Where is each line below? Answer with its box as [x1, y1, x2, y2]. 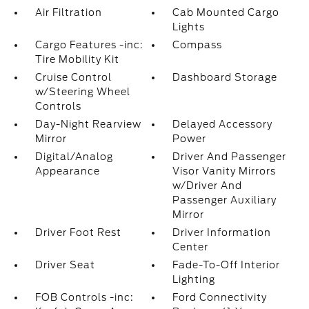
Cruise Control [34, 72, 112, 83]
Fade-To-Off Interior [172, 259, 281, 270]
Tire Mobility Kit [34, 54, 119, 65]
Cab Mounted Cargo [172, 7, 280, 18]
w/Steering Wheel [34, 86, 130, 97]
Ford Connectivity [172, 292, 268, 303]
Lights [172, 21, 206, 32]
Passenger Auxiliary [172, 195, 277, 206]
